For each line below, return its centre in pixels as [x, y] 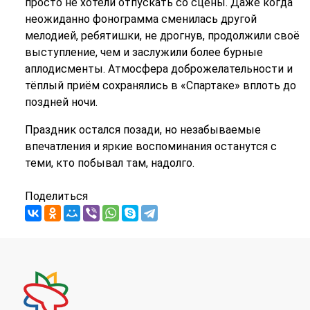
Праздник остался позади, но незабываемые [143, 130]
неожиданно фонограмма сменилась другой [140, 19]
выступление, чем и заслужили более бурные [144, 53]
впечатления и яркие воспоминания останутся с [151, 147]
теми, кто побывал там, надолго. [109, 163]
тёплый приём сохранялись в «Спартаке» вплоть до [160, 86]
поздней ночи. [61, 102]
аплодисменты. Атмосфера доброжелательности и [158, 69]
